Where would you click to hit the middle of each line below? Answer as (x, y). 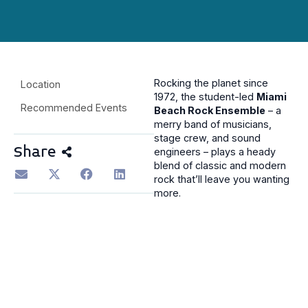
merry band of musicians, (213, 124)
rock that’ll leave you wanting (222, 179)
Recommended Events (74, 108)
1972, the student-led (205, 97)
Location (41, 85)
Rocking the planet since (211, 83)
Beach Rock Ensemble (210, 111)
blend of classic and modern (220, 166)
